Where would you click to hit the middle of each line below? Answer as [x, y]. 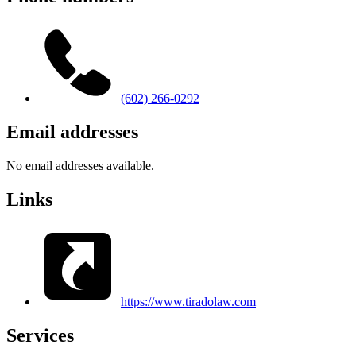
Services [40, 335]
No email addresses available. [80, 165]
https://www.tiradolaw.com [188, 301]
